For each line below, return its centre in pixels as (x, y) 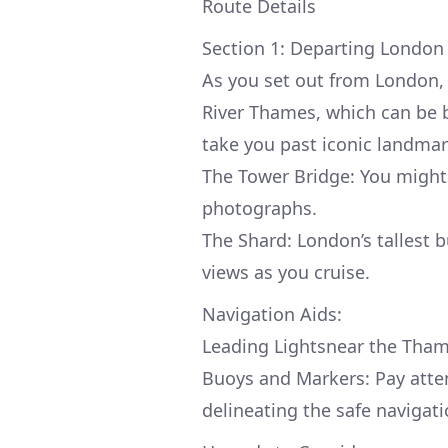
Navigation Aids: (272, 313)
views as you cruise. (286, 271)
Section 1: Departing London (323, 47)
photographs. (259, 207)
